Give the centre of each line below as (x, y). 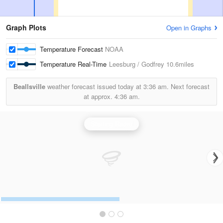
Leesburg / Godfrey (137, 64)
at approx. (99, 96)
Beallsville (29, 86)
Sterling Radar (111, 124)
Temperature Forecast (72, 49)
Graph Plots (26, 27)
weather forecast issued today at (94, 86)
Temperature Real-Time (74, 64)
